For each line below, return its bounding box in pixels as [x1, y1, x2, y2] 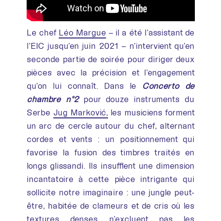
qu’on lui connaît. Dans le [26, 80, 143, 91]
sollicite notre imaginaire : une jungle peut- [26, 187, 195, 197]
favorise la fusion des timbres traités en [26, 147, 195, 157]
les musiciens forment [108, 107, 195, 117]
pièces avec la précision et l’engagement [26, 67, 195, 77]
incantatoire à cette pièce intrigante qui [26, 174, 195, 184]
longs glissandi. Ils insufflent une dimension [26, 160, 195, 171]
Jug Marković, [53, 107, 108, 117]
